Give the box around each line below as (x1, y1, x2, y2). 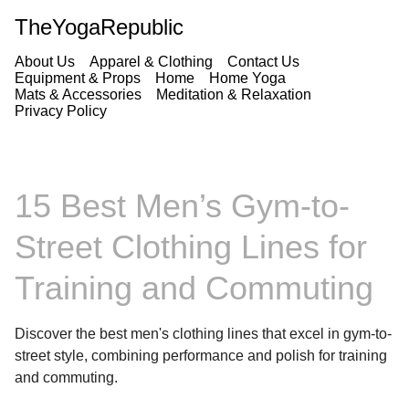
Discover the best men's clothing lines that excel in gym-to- (15, 326, 392, 342)
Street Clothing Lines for (15, 228, 367, 267)
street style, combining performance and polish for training (15, 348, 387, 364)
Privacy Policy (15, 103, 107, 119)
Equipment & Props (15, 70, 141, 86)
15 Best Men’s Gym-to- (15, 187, 350, 225)
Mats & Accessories (15, 87, 142, 102)
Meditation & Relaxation (156, 87, 311, 102)
